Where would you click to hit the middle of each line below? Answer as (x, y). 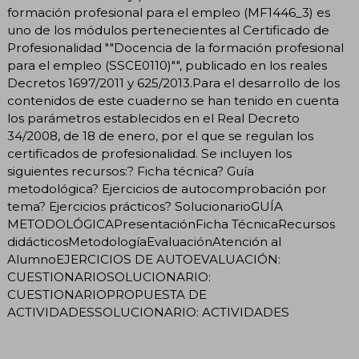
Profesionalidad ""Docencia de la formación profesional (175, 48)
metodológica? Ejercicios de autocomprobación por (167, 189)
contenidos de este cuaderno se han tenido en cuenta (173, 101)
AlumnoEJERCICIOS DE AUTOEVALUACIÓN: (144, 260)
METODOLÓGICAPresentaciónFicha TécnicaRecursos (171, 224)
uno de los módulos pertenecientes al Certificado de (168, 30)
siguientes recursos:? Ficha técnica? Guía (131, 171)
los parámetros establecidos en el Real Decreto (153, 119)
